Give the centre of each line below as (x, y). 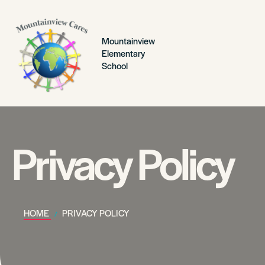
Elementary (123, 53)
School (115, 65)
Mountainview (128, 41)
